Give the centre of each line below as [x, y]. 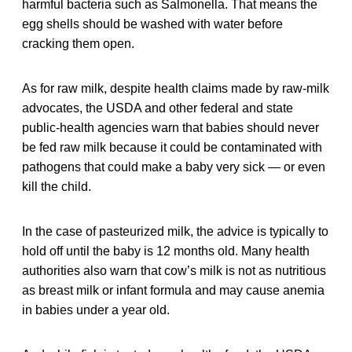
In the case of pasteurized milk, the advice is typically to [175, 231]
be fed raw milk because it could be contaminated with [172, 147]
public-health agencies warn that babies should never [170, 127]
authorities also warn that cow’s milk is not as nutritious [174, 270]
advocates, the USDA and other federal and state [158, 108]
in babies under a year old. [96, 310]
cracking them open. [78, 43]
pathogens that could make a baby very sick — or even [174, 167]
